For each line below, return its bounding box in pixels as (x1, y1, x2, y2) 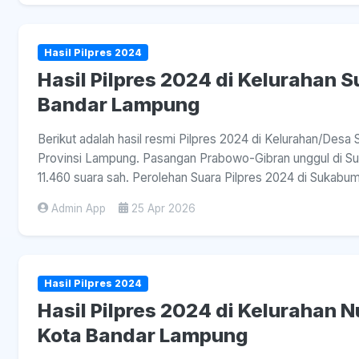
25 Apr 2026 (131, 201, 196, 215)
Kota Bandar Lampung (38, 323, 248, 347)
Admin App (51, 201, 106, 215)
